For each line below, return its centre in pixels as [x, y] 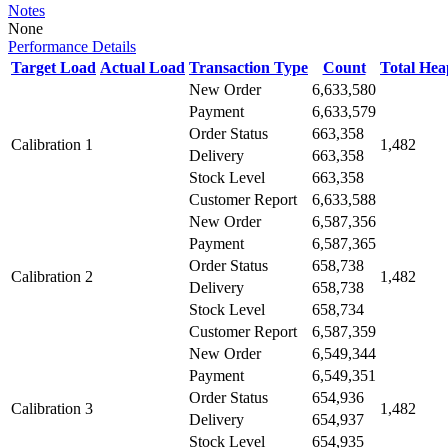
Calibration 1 [52, 144]
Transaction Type [248, 67]
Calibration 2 [52, 276]
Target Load [53, 67]
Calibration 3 [52, 408]
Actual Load [142, 67]
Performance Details [72, 46]
